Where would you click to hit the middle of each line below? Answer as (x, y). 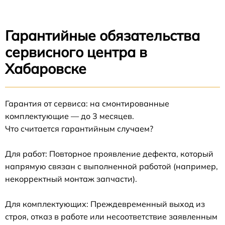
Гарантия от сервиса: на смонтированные (87, 103)
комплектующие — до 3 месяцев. (70, 116)
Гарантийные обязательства (102, 35)
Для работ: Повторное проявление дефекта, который (109, 153)
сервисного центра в (76, 52)
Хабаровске (46, 68)
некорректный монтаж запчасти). (71, 179)
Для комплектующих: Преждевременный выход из (105, 204)
